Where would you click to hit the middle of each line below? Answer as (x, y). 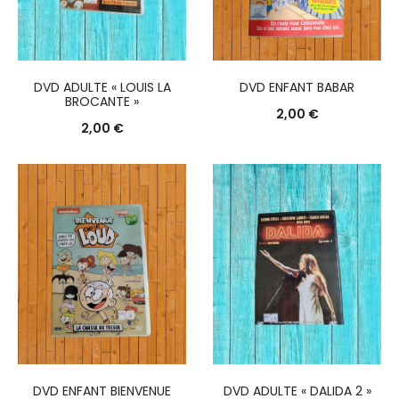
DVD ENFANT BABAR (297, 88)
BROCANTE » (102, 102)
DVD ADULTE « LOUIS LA (102, 88)
